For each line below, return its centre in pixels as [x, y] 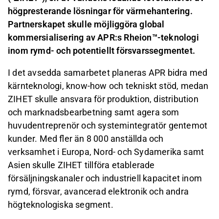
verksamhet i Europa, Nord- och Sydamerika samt [106, 152]
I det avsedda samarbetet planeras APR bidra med [108, 73]
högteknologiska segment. [61, 205]
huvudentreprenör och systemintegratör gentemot [108, 126]
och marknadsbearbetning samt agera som [94, 112]
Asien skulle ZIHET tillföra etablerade [81, 165]
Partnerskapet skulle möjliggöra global [86, 24]
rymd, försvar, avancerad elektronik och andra [99, 192]
